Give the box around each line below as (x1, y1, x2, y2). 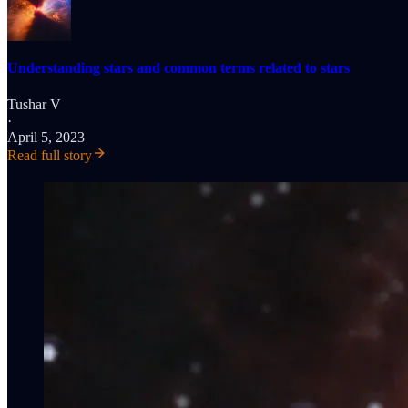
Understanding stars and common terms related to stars (7, 60, 350, 76)
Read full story (7, 147, 92, 163)
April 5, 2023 (7, 128, 85, 145)
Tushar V (7, 96, 61, 112)
